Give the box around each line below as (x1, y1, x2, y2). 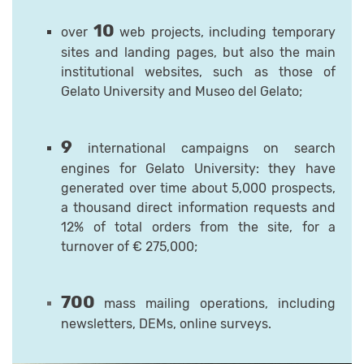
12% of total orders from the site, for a (61, 219, 336, 236)
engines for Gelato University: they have (61, 161, 336, 177)
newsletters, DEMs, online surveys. (61, 316, 271, 332)
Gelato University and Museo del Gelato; (61, 84, 302, 100)
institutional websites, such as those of (61, 64, 336, 80)
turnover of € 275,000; (61, 239, 197, 255)
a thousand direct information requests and (61, 200, 336, 216)
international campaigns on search (72, 141, 336, 157)
